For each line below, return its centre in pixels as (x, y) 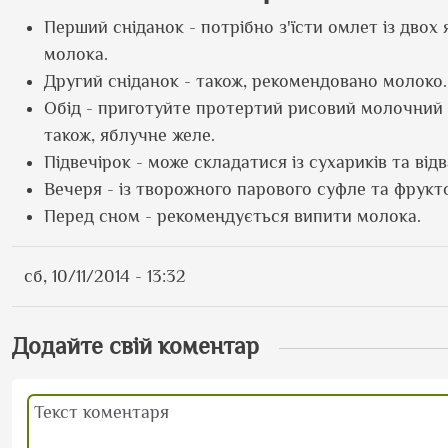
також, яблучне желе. (129, 135)
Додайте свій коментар (135, 345)
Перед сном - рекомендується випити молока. (232, 216)
